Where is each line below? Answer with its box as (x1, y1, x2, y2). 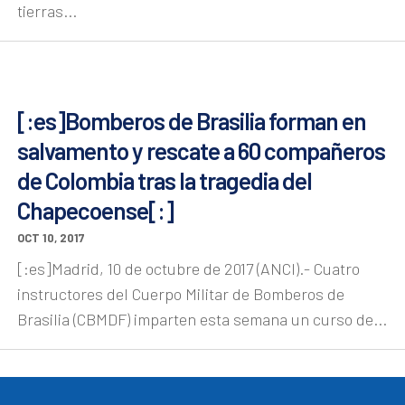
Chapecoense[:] (17, 195, 174, 224)
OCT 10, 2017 (17, 230, 84, 245)
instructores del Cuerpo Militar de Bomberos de (17, 283, 344, 304)
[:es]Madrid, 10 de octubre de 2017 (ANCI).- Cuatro (17, 258, 360, 278)
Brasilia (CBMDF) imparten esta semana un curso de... (17, 308, 387, 329)
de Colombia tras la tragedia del (17, 165, 312, 194)
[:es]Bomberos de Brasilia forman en (17, 106, 366, 135)
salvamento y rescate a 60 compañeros (17, 136, 385, 165)
